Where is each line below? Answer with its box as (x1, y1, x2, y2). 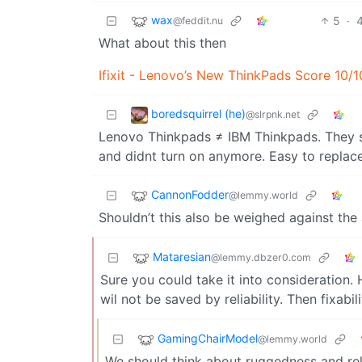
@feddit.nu (173, 14, 223, 27)
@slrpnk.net (246, 107, 300, 120)
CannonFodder (151, 187, 229, 201)
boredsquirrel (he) (151, 106, 246, 120)
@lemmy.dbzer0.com (211, 250, 311, 263)
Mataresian (153, 249, 211, 263)
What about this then (99, 34, 226, 51)
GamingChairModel (158, 330, 258, 345)
